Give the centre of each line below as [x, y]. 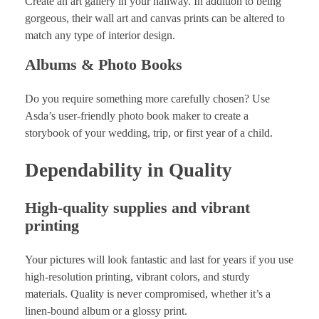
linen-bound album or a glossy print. [106, 311]
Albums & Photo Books [104, 64]
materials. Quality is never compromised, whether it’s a [148, 294]
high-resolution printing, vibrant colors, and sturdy [137, 277]
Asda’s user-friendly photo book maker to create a [137, 115]
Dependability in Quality [129, 170]
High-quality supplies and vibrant [137, 208]
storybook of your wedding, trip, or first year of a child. [149, 132]
